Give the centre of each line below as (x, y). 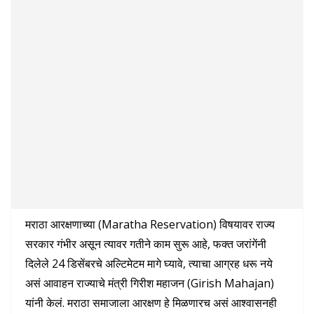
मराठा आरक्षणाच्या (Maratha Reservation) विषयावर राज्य (150, 224)
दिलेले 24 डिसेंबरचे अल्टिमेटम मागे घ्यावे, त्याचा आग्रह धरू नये (149, 263)
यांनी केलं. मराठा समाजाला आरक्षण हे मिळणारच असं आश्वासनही (151, 302)
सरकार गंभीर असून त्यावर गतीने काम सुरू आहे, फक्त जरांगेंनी (146, 244)
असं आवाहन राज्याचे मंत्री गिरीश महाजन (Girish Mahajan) (150, 283)
